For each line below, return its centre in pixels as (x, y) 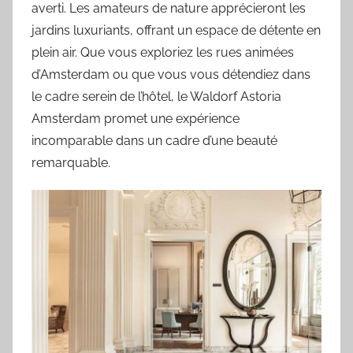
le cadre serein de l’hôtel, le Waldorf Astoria (156, 96)
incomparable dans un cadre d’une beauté (154, 140)
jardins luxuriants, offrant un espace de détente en (176, 30)
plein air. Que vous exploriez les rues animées (163, 52)
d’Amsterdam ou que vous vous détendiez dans (171, 74)
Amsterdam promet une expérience (136, 118)
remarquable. (71, 162)
